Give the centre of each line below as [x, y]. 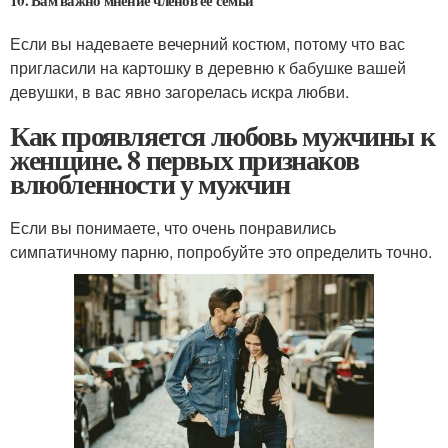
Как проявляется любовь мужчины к [222, 135]
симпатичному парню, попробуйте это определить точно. [221, 251]
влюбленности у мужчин [150, 183]
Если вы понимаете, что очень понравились [173, 227]
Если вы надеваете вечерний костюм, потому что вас [207, 43]
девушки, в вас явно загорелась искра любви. [179, 91]
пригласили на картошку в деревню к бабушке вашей [208, 67]
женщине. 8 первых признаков [184, 159]
